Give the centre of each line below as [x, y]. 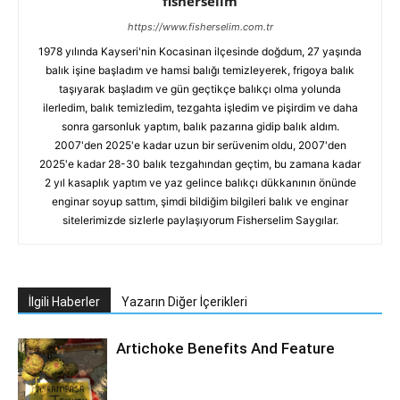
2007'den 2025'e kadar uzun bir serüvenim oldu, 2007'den [200, 145]
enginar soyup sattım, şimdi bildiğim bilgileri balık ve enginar [200, 201]
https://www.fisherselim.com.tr [200, 27]
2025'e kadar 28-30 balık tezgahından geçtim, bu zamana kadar [200, 164]
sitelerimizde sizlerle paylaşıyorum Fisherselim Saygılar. [200, 220]
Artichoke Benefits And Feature [225, 348]
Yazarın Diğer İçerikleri [184, 302]
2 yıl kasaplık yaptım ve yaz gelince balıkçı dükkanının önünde [200, 183]
